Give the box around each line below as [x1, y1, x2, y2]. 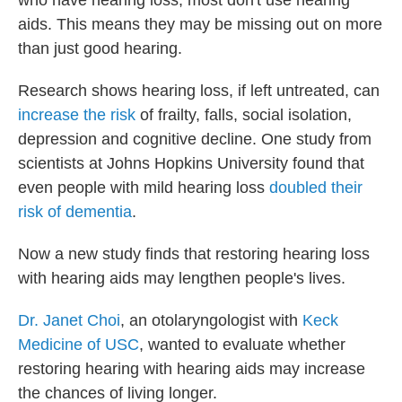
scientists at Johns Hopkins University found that [18, 154, 364, 173]
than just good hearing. [18, 39, 182, 58]
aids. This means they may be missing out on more [18, 15, 382, 34]
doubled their [269, 179, 363, 197]
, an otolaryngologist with [120, 311, 298, 330]
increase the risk [18, 106, 135, 125]
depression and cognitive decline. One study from [18, 130, 371, 149]
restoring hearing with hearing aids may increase [18, 360, 365, 379]
